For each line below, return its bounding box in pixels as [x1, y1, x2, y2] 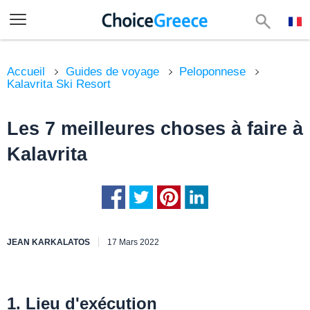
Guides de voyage [65, 65, 159, 78]
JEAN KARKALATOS [7, 237, 90, 247]
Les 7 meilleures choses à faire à [7, 118, 303, 139]
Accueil [7, 65, 45, 78]
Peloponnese [179, 65, 246, 78]
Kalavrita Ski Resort [7, 77, 111, 91]
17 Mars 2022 [107, 237, 159, 247]
